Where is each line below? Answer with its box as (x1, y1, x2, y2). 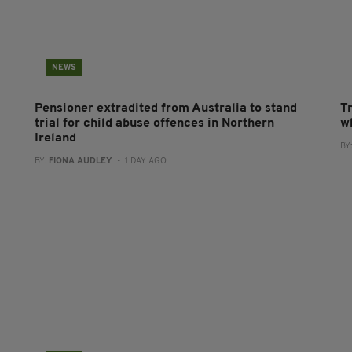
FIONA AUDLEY (48, 156, 112, 166)
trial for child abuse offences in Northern (34, 116, 274, 130)
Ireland (34, 131, 76, 145)
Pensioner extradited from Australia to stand (34, 101, 297, 115)
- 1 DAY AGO (112, 156, 167, 166)
